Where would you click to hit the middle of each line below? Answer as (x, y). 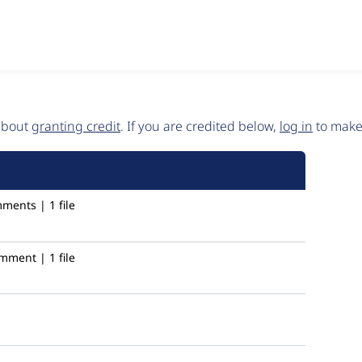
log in (296, 126)
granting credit (76, 126)
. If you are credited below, (200, 126)
